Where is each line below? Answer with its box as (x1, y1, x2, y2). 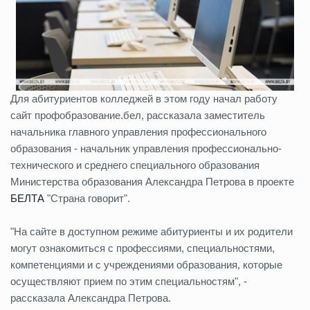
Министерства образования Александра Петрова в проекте (10, 175, 294, 188)
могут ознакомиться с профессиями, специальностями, (10, 241, 275, 254)
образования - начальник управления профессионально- (10, 142, 282, 154)
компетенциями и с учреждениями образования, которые (10, 258, 282, 271)
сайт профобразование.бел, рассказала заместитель (10, 109, 265, 121)
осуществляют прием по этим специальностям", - (10, 275, 247, 287)
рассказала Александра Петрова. (10, 291, 171, 304)
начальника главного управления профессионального (10, 125, 266, 138)
